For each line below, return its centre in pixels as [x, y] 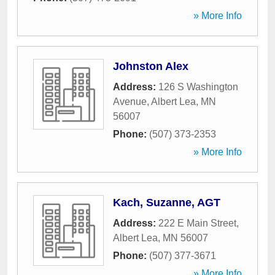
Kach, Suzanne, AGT [167, 203]
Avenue [130, 102]
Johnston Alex [151, 66]
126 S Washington [198, 87]
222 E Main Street [197, 223]
